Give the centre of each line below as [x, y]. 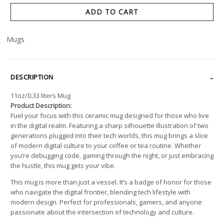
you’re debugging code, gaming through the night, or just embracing [112, 155]
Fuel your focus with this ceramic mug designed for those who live [110, 115]
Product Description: [41, 105]
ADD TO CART [112, 11]
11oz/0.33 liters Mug [40, 95]
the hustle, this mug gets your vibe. [63, 165]
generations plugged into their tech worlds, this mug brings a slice [109, 135]
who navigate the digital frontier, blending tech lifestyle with [100, 192]
